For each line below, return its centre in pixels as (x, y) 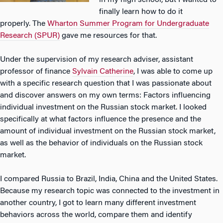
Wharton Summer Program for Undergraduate (128, 24)
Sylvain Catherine (103, 72)
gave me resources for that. (108, 36)
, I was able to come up (173, 72)
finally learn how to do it (141, 12)
